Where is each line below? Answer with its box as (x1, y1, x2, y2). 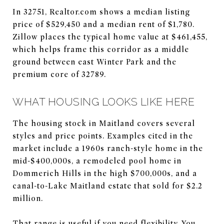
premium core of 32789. (12, 69, 106, 79)
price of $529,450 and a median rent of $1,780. (12, 19, 194, 29)
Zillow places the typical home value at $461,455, (12, 32, 207, 41)
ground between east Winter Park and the (12, 57, 176, 66)
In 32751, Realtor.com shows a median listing (12, 7, 190, 16)
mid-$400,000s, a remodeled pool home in (12, 156, 181, 165)
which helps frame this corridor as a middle (12, 44, 189, 54)
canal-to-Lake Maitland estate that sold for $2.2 (12, 181, 202, 190)
